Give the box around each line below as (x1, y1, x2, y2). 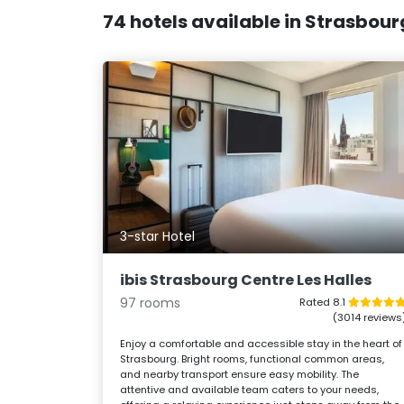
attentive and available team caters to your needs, (120, 381, 380, 397)
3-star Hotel (120, 227, 196, 246)
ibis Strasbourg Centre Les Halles (120, 269, 372, 290)
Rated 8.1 (298, 294, 348, 309)
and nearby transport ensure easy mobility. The (120, 366, 360, 381)
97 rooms (120, 293, 181, 312)
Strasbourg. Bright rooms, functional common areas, (120, 351, 385, 366)
